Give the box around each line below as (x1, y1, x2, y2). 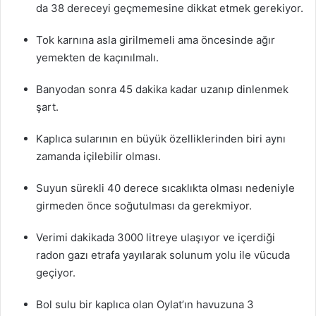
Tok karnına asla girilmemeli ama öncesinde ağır (36, 32, 275, 47)
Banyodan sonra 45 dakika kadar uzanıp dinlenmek (36, 82, 288, 96)
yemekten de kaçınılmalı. (36, 50, 159, 64)
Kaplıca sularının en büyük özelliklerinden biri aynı (36, 131, 286, 145)
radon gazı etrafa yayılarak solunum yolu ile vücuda (36, 248, 290, 262)
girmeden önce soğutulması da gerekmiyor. (36, 198, 252, 212)
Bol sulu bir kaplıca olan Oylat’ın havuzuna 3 (36, 297, 254, 311)
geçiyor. (36, 265, 75, 279)
